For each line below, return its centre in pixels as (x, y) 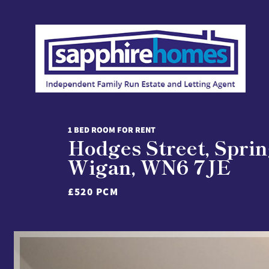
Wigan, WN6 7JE (150, 166)
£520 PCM (93, 192)
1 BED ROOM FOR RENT (112, 130)
